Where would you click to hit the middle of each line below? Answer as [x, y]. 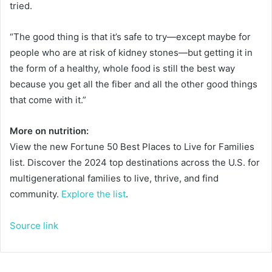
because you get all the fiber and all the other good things [134, 84]
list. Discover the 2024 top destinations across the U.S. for [135, 162]
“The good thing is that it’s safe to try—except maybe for [130, 37]
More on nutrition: [49, 131]
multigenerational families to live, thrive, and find [114, 178]
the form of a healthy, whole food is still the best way [122, 68]
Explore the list [93, 194]
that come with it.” [49, 100]
